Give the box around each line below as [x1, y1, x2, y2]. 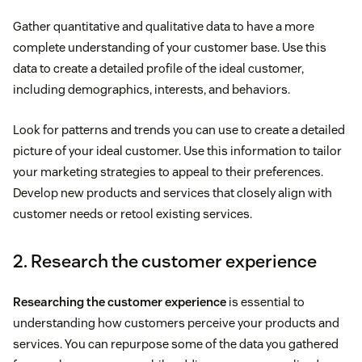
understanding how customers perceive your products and [13, 314, 339, 330]
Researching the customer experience [13, 293, 226, 309]
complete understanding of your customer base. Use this [13, 39, 326, 55]
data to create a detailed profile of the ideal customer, [13, 60, 304, 76]
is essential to [226, 293, 305, 309]
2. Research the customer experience [13, 249, 317, 272]
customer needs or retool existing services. [13, 205, 252, 221]
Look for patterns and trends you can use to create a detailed [13, 121, 345, 137]
